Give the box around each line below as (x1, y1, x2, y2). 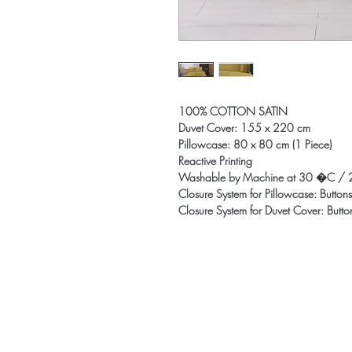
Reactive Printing (178, 153, 252, 168)
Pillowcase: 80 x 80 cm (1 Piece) (178, 137, 332, 152)
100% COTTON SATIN (178, 104, 288, 119)
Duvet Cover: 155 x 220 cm (178, 120, 310, 135)
